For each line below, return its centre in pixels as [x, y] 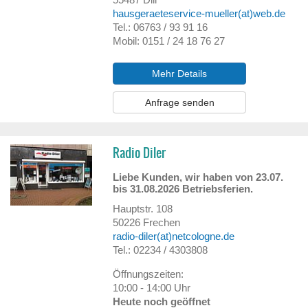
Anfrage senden [179, 102]
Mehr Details [180, 74]
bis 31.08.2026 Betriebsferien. [183, 189]
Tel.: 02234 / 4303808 [161, 250]
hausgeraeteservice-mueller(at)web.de [199, 13]
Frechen [162, 222]
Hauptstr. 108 [143, 209]
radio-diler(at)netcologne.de [174, 236]
